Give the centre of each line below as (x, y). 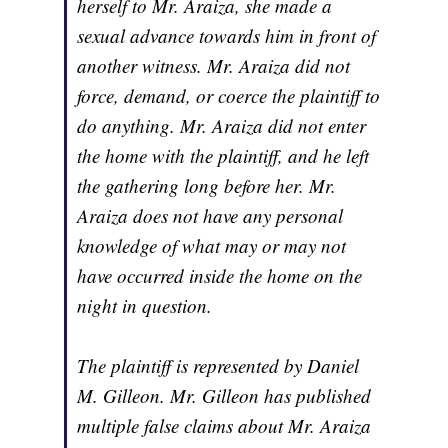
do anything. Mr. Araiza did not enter (222, 125)
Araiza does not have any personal (210, 215)
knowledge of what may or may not (212, 245)
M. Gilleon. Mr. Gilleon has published (224, 395)
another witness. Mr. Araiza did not (214, 65)
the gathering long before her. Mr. (207, 185)
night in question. (145, 305)
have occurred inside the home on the (220, 275)
